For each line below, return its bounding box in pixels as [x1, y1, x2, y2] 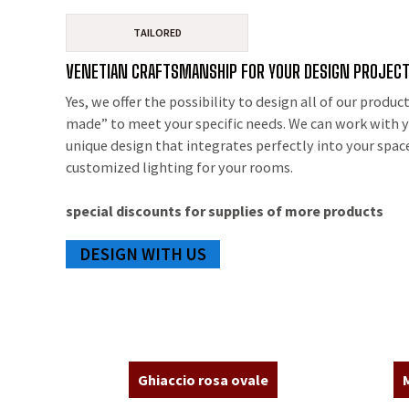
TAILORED [132, 26, 182, 39]
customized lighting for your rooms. [66, 158, 293, 177]
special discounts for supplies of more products [66, 202, 383, 221]
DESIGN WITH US [79, 243, 206, 266]
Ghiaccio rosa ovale [137, 371, 268, 390]
